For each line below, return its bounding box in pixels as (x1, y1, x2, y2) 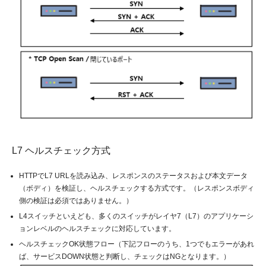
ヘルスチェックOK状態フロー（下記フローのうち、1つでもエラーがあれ (19, 239, 254, 248)
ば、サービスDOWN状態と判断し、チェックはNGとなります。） (19, 252, 230, 261)
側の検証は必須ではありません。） (19, 196, 133, 205)
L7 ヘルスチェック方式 (12, 145, 110, 156)
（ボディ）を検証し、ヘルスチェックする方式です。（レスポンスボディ (19, 183, 254, 192)
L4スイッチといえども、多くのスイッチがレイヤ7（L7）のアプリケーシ (19, 211, 254, 220)
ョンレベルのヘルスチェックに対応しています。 (19, 224, 176, 233)
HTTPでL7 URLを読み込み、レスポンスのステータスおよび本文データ (19, 171, 248, 180)
